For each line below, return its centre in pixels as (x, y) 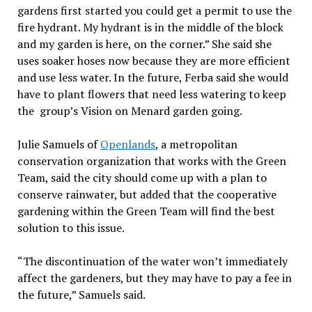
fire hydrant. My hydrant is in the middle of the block (150, 28)
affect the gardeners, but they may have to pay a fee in (154, 278)
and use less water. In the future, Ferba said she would (153, 78)
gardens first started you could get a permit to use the (154, 11)
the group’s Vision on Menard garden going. (130, 111)
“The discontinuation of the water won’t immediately (152, 262)
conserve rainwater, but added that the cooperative (147, 195)
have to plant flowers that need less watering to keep (151, 94)
